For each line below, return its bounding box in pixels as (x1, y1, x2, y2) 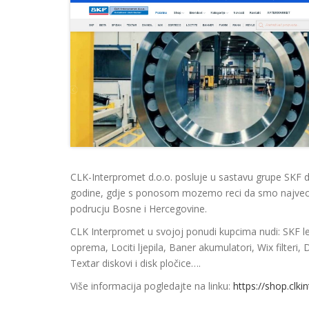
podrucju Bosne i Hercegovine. (70, 201, 207, 215)
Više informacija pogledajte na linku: (70, 279, 233, 292)
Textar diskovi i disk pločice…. (70, 256, 201, 270)
